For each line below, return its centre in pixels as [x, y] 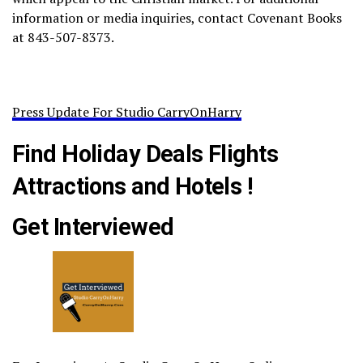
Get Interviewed [93, 227]
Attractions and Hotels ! [133, 187]
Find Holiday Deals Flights [145, 154]
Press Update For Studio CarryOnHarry [127, 112]
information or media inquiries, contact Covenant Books [177, 18]
